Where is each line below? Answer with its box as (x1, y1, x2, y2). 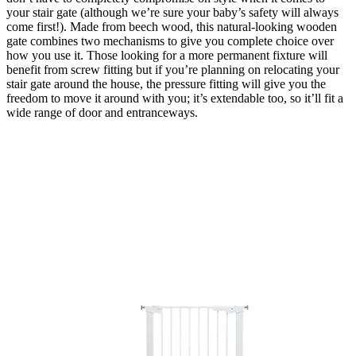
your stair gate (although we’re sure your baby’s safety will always (6, 6, 339, 20)
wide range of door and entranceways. (6, 106, 204, 120)
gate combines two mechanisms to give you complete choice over (6, 34, 334, 48)
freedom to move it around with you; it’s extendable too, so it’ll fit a (6, 91, 343, 106)
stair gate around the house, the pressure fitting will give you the (6, 77, 326, 91)
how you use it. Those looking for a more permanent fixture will (6, 48, 327, 63)
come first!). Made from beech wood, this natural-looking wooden (6, 20, 337, 34)
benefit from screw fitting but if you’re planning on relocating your (6, 63, 339, 77)
